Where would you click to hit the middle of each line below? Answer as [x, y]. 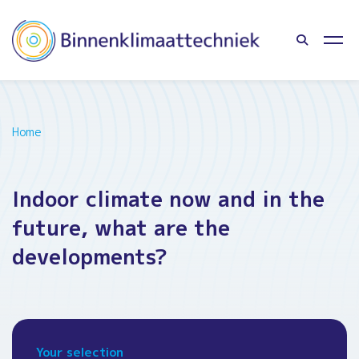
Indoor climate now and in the [168, 199]
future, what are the [121, 228]
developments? [90, 256]
